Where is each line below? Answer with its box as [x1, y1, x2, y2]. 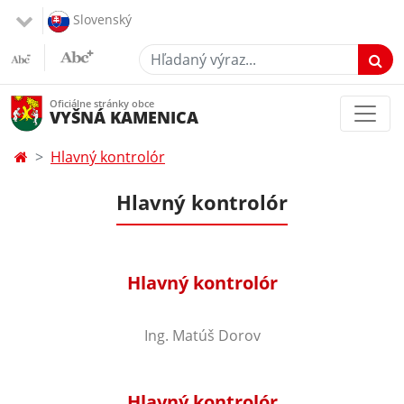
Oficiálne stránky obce [50, 97, 154, 111]
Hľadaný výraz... [138, 43, 243, 64]
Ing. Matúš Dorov [143, 325, 261, 345]
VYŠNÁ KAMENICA [50, 106, 198, 129]
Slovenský [73, 11, 132, 29]
